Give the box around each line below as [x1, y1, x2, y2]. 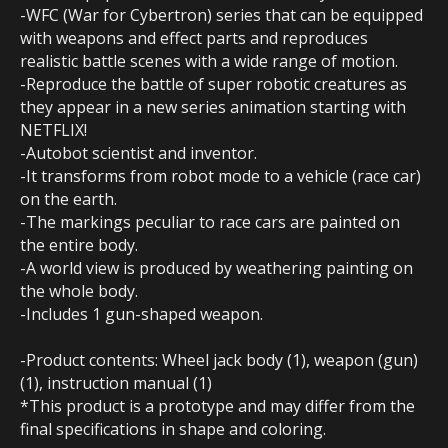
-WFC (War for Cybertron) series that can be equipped [20, 4, 423, 27]
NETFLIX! [20, 119, 87, 142]
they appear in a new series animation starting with [20, 96, 406, 119]
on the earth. [20, 188, 117, 211]
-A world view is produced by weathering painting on [20, 257, 413, 280]
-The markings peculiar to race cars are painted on [20, 211, 400, 234]
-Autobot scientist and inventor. [20, 142, 257, 165]
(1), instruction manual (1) [20, 372, 212, 395]
